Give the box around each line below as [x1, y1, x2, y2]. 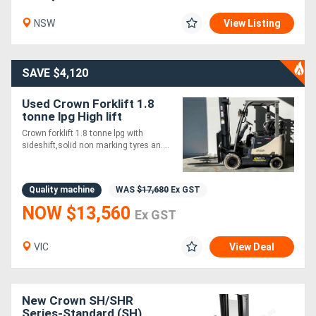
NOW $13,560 [22, 203, 135, 224]
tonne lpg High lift [22, 109, 122, 124]
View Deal [229, 241, 274, 253]
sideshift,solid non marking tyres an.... [22, 140, 169, 151]
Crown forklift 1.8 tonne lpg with [22, 128, 143, 139]
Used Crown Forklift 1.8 [22, 97, 154, 111]
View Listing [224, 18, 281, 30]
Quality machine [29, 185, 95, 195]
